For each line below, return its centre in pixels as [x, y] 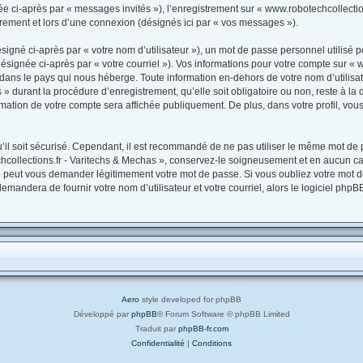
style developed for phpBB [190, 299]
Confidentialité [158, 343]
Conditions [212, 343]
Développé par [102, 314]
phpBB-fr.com [203, 329]
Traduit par [156, 329]
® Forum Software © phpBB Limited [223, 314]
